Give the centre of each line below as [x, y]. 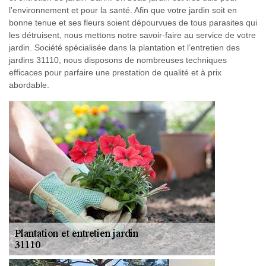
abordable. [29, 85]
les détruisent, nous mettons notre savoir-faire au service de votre [132, 35]
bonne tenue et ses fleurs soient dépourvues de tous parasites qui [133, 23]
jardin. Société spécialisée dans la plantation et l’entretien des [124, 47]
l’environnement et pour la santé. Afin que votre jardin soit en [123, 10]
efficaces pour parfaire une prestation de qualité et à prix [115, 72]
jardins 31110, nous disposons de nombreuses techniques [118, 60]
